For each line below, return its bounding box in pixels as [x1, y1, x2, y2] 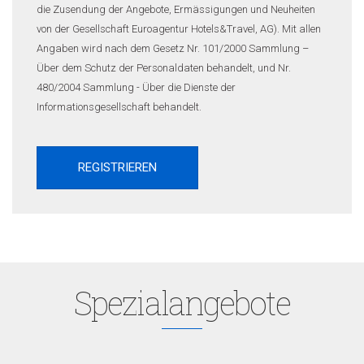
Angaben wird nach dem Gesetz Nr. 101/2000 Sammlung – [37, 42, 309, 54]
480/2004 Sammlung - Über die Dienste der [37, 81, 236, 93]
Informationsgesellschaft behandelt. [37, 101, 201, 113]
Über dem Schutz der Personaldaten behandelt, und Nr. [37, 62, 291, 74]
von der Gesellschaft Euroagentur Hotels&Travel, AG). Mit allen [37, 23, 321, 35]
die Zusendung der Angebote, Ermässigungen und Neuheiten [37, 3, 315, 15]
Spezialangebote [74, 281, 290, 324]
